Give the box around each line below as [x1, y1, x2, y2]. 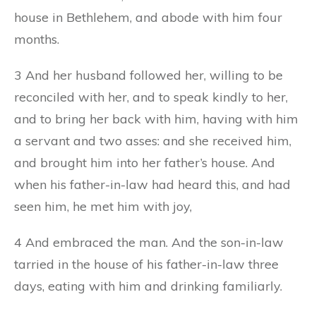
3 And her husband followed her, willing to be [14, 66, 283, 83]
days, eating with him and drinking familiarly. [14, 277, 282, 294]
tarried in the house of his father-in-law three [14, 255, 279, 272]
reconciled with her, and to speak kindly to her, [14, 88, 288, 105]
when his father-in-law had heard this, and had [14, 176, 291, 193]
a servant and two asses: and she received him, [14, 132, 291, 149]
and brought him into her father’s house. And [14, 154, 275, 171]
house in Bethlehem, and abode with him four [14, 8, 282, 25]
